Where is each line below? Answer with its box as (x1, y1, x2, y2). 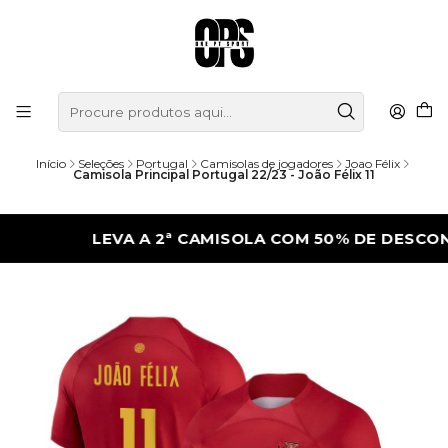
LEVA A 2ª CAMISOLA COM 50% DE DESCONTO (33, 228, 419, 248)
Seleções (78, 156, 124, 172)
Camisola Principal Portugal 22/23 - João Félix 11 (73, 167, 375, 183)
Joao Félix (345, 156, 400, 172)
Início (36, 156, 66, 172)
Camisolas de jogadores (200, 156, 333, 172)
